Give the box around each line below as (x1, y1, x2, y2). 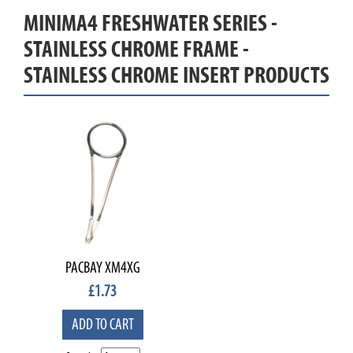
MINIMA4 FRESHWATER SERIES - (24, 9, 277, 37)
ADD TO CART (71, 316, 134, 333)
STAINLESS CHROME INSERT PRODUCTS (24, 61, 329, 89)
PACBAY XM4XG (65, 259, 140, 277)
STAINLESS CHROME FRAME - (24, 35, 249, 63)
